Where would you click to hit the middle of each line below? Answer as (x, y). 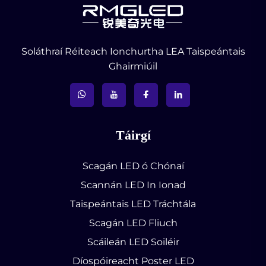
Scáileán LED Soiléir (133, 242)
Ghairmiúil (133, 66)
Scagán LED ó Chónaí (133, 166)
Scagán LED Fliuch (133, 223)
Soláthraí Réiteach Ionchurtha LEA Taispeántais (133, 51)
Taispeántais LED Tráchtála (133, 204)
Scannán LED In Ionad (133, 185)
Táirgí (133, 135)
